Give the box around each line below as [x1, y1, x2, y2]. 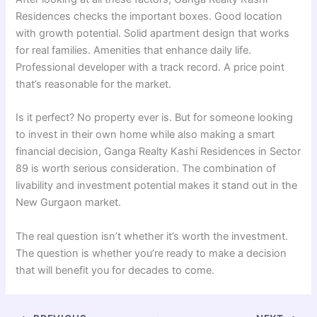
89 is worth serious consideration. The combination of [16, 162, 277, 175]
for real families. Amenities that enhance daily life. [16, 44, 252, 57]
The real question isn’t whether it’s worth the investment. [16, 229, 289, 243]
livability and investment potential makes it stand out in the [16, 179, 298, 192]
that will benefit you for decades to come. [16, 263, 215, 277]
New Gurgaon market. [16, 196, 122, 209]
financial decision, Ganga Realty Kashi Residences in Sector [16, 145, 301, 158]
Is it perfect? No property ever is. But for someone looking [16, 111, 294, 125]
